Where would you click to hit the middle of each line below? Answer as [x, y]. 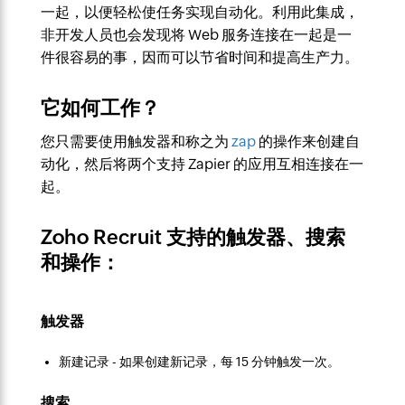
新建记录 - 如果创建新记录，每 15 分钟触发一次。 [199, 362]
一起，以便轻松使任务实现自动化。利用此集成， [199, 12]
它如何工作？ [100, 108]
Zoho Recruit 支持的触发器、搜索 [193, 237]
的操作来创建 [300, 141]
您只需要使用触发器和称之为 [136, 141]
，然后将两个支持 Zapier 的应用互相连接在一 [216, 164]
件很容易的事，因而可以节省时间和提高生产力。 [199, 57]
